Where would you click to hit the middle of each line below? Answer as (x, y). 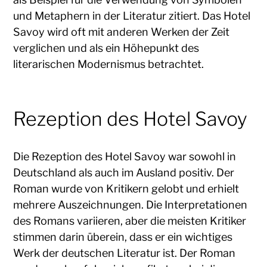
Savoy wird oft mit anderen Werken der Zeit (122, 32)
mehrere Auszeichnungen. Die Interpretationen (131, 204)
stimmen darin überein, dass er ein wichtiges (123, 237)
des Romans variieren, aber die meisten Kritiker (130, 221)
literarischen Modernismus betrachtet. (109, 64)
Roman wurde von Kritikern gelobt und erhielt (126, 188)
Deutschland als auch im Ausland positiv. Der (124, 172)
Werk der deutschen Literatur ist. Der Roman (125, 253)
